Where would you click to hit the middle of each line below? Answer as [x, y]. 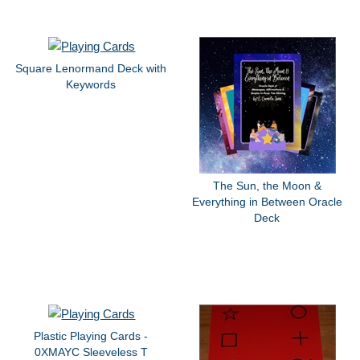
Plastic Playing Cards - [91, 335]
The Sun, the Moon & [267, 186]
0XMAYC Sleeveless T [91, 352]
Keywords [91, 85]
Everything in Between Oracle [267, 202]
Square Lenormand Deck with [91, 69]
